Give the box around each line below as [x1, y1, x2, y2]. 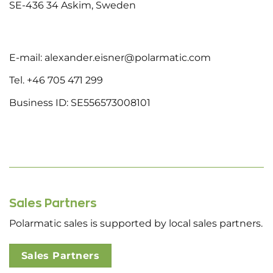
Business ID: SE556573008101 [9, 97, 151, 108]
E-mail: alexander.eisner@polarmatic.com [9, 52, 211, 64]
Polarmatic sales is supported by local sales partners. [9, 218, 263, 230]
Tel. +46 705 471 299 [9, 74, 103, 87]
